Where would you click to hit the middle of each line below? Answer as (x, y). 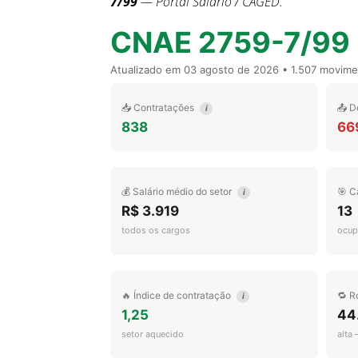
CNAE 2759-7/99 (230, 42)
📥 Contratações (159, 107)
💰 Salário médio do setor (178, 191)
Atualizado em (147, 70)
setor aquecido (153, 334)
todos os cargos (156, 230)
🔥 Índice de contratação (177, 295)
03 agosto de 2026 (231, 70)
